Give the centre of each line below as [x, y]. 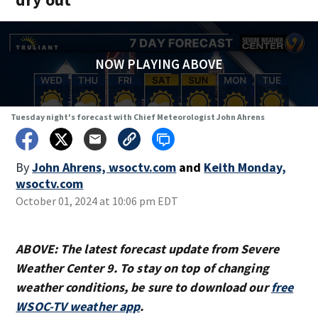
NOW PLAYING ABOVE [159, 64]
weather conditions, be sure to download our [143, 287]
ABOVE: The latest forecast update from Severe [147, 249]
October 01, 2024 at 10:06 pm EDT [97, 201]
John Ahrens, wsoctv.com [104, 167]
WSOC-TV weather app [78, 306]
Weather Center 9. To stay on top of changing [142, 268]
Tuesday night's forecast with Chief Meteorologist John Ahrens [137, 117]
